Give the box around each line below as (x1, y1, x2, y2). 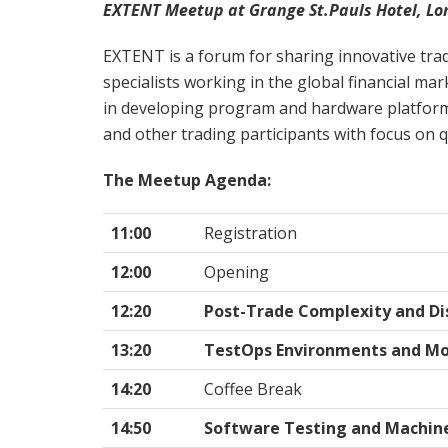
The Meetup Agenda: (103, 168, 271, 191)
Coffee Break (204, 377, 302, 400)
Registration (204, 221, 297, 244)
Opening (204, 260, 269, 283)
